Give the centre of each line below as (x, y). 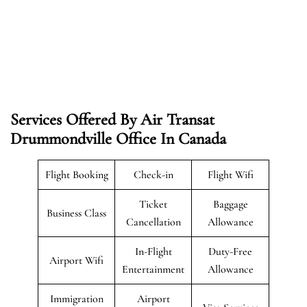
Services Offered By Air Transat (112, 119)
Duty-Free (230, 251)
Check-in (153, 174)
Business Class (76, 213)
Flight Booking (76, 174)
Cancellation (153, 222)
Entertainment (153, 269)
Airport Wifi (76, 260)
